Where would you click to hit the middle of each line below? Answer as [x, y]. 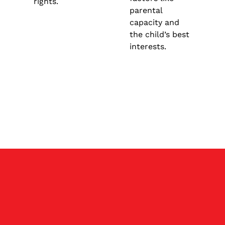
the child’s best [159, 34]
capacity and [154, 22]
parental [146, 10]
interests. [148, 46]
